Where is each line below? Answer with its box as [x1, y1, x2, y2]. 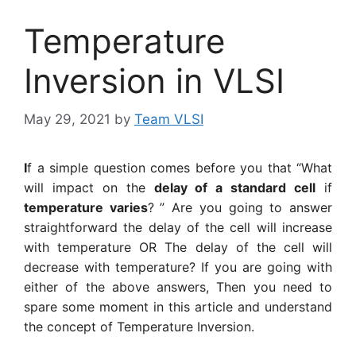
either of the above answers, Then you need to [24, 279, 332, 296]
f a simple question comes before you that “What [27, 160, 332, 176]
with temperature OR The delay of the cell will [24, 239, 332, 256]
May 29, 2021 [24, 111, 110, 128]
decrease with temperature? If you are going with [24, 259, 332, 276]
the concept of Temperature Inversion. [24, 319, 254, 335]
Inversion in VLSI [24, 60, 284, 101]
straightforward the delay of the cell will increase [24, 219, 332, 236]
